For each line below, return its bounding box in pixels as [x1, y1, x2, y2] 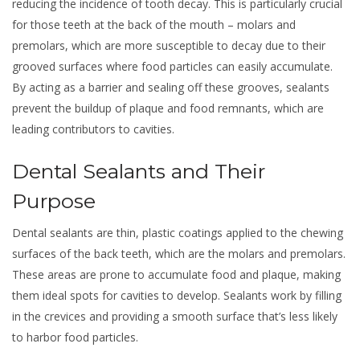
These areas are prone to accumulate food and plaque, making [12, 267, 341, 282]
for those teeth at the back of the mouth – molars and [12, 17, 296, 32]
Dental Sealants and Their [12, 159, 265, 183]
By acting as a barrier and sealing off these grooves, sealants [12, 80, 329, 95]
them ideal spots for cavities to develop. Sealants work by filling [12, 288, 342, 303]
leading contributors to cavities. [12, 121, 174, 137]
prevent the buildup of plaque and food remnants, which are [12, 100, 324, 116]
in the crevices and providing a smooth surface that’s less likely [12, 309, 337, 324]
